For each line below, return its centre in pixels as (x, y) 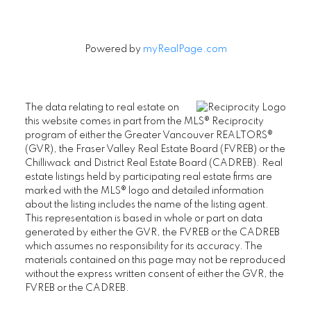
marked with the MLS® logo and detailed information (144, 191)
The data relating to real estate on (102, 108)
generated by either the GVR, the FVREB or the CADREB (152, 233)
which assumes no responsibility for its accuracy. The (143, 247)
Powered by (114, 50)
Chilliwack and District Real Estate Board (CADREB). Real (153, 163)
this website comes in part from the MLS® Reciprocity (144, 122)
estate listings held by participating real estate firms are (148, 177)
